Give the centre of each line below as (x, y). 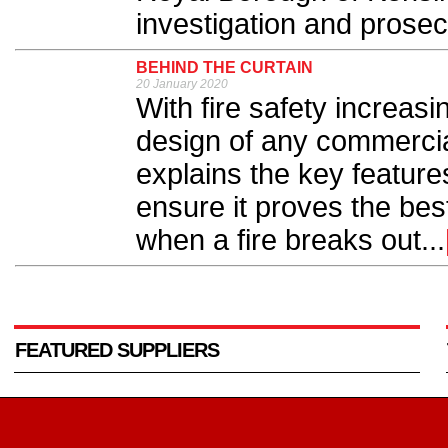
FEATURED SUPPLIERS (117, 350)
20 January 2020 (182, 84)
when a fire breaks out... (290, 240)
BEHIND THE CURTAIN (224, 68)
